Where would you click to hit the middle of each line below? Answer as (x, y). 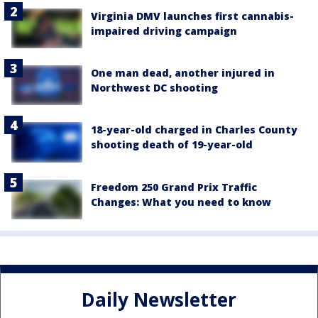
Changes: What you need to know (181, 202)
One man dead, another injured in (183, 73)
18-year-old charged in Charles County (194, 130)
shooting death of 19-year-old (172, 145)
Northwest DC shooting (154, 88)
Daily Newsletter (159, 300)
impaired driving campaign (164, 31)
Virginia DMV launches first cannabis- (192, 16)
